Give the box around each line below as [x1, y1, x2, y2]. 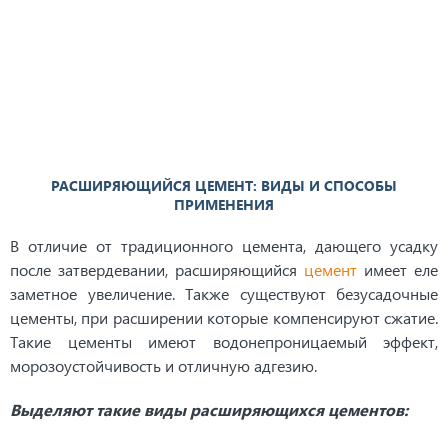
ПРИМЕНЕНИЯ [174, 195, 274, 214]
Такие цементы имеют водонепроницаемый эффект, [10, 331, 438, 352]
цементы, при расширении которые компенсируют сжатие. [10, 307, 438, 328]
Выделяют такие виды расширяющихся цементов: [10, 399, 408, 420]
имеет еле [357, 259, 438, 280]
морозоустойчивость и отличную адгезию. [10, 355, 317, 376]
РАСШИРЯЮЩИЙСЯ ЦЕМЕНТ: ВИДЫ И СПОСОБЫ [51, 176, 397, 195]
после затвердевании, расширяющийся [10, 259, 304, 280]
